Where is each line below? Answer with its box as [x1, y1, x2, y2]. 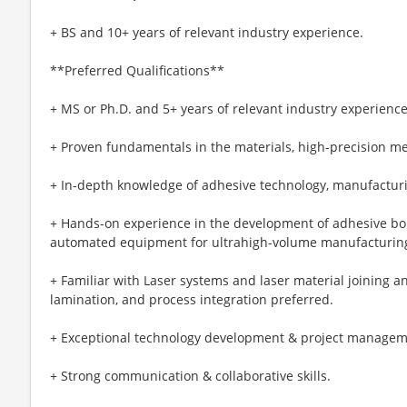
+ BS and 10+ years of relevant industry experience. [50, 23, 363, 41]
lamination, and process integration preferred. [50, 290, 333, 308]
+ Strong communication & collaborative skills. [50, 366, 331, 384]
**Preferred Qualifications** [50, 61, 224, 79]
